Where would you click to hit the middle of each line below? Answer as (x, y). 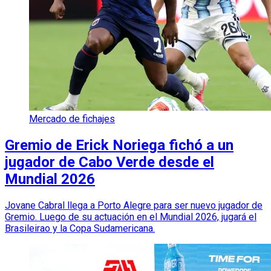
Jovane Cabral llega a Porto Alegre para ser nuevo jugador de (134, 206)
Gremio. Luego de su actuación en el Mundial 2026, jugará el (131, 217)
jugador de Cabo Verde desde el (109, 162)
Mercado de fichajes (72, 119)
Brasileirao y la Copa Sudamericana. (80, 229)
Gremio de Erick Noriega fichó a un (119, 145)
